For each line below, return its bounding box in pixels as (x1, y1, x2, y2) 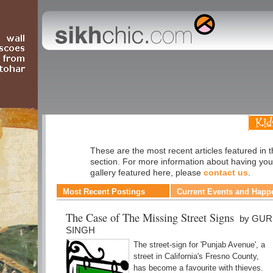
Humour (57, 117, 118, 135)
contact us (204, 168, 248, 177)
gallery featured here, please (90, 168, 204, 177)
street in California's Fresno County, (133, 252, 259, 261)
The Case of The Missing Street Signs (66, 210, 237, 225)
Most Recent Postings (63, 187, 145, 196)
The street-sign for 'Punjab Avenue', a (133, 240, 265, 249)
